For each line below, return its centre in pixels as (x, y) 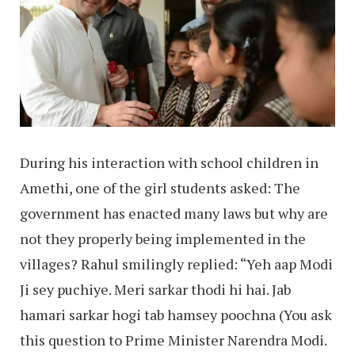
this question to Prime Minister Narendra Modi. (173, 340)
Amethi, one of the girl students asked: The (160, 188)
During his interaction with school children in (169, 163)
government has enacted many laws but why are (174, 214)
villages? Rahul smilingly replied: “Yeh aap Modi (176, 264)
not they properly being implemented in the (163, 239)
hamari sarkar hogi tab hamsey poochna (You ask (176, 315)
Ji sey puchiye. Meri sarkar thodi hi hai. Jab (155, 290)
